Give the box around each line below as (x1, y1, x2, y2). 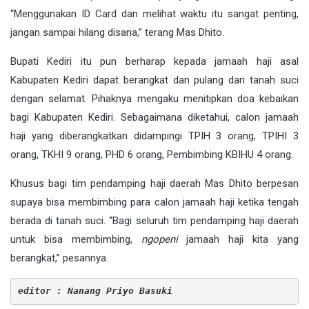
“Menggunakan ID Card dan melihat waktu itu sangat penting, (10, 7, 299, 20)
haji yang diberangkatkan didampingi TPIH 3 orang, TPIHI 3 (10, 129, 299, 142)
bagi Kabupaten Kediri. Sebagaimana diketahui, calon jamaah (10, 110, 299, 123)
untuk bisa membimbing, (10, 232, 141, 246)
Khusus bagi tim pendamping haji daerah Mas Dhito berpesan (10, 177, 299, 190)
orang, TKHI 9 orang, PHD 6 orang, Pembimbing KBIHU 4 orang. (10, 148, 293, 161)
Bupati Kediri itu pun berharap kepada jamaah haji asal (10, 54, 299, 68)
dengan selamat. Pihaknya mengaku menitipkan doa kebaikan (10, 92, 299, 105)
